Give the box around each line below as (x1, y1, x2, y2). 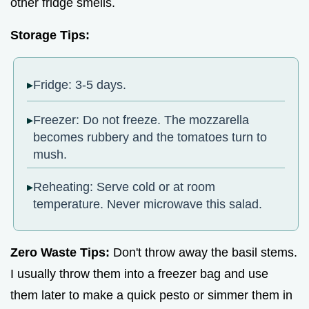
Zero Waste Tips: (10, 245, 110, 259)
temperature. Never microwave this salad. (33, 197, 263, 212)
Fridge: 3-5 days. (33, 78, 127, 92)
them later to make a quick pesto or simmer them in (10, 288, 292, 302)
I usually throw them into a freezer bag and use (10, 266, 268, 281)
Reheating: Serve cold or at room (33, 180, 216, 195)
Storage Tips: (10, 28, 90, 42)
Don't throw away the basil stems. (110, 245, 297, 259)
